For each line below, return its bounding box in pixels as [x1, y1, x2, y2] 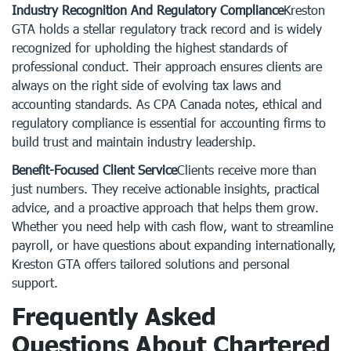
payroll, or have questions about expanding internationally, [12, 237, 336, 252]
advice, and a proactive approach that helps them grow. [12, 200, 319, 215]
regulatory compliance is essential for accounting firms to [12, 115, 326, 130]
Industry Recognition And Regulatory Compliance [12, 2, 284, 17]
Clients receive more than [177, 162, 317, 177]
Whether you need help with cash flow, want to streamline [12, 219, 333, 233]
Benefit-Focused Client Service [12, 162, 177, 177]
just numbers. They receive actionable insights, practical [12, 181, 320, 196]
